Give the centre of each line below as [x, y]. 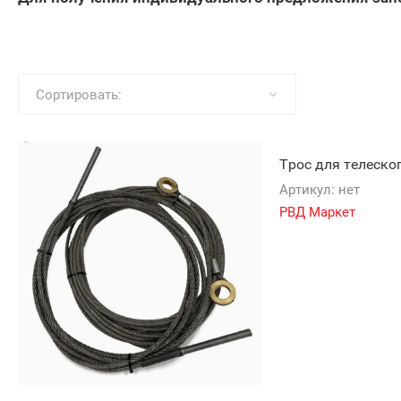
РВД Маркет [317, 212]
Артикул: [307, 190]
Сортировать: [79, 95]
